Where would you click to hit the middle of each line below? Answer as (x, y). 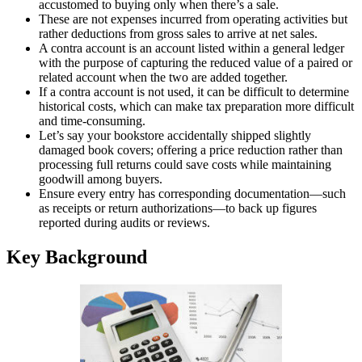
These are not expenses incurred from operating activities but (193, 19)
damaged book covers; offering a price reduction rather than (191, 150)
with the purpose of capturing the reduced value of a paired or (196, 63)
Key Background (77, 257)
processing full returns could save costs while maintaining (185, 165)
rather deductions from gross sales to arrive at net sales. (178, 34)
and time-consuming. (92, 121)
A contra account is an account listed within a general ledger (192, 48)
